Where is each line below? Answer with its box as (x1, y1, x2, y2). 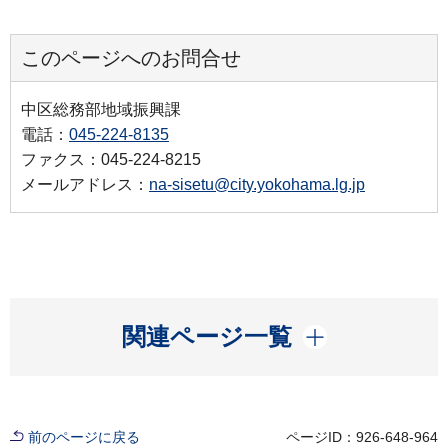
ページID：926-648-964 (286, 428, 438, 445)
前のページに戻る (28, 428, 140, 445)
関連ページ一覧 (121, 322, 292, 350)
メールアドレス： (21, 175, 149, 193)
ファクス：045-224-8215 (21, 150, 201, 168)
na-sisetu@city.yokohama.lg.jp (149, 175, 365, 193)
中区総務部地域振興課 (21, 100, 181, 118)
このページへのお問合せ (21, 46, 241, 69)
